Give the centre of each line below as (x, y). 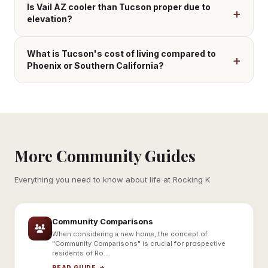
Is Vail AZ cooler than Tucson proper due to (119, 7)
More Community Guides (105, 156)
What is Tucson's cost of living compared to (121, 54)
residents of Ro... (80, 253)
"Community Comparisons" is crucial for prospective (139, 244)
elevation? (50, 19)
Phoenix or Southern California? (95, 66)
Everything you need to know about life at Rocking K (112, 180)
